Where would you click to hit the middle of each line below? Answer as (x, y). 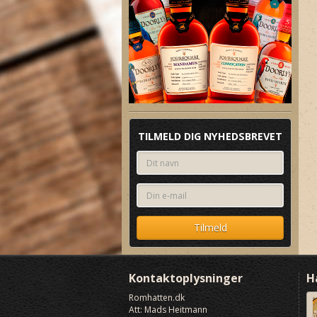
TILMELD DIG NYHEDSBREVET (210, 136)
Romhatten (151, 298)
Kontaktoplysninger (186, 278)
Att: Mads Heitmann (168, 310)
